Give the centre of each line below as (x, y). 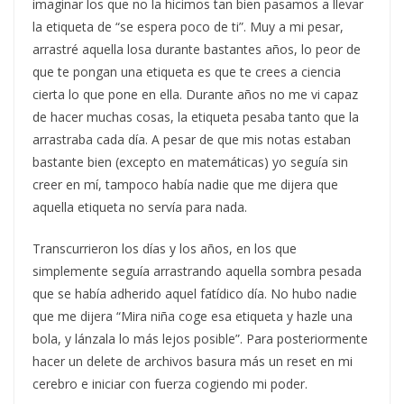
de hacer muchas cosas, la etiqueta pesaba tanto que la (196, 116)
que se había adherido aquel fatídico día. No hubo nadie (195, 293)
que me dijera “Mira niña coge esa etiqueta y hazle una (193, 316)
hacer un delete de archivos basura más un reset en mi (193, 361)
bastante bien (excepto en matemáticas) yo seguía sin (190, 161)
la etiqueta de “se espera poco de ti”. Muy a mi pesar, (188, 26)
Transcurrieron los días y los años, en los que (165, 248)
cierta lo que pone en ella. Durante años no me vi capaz (195, 94)
